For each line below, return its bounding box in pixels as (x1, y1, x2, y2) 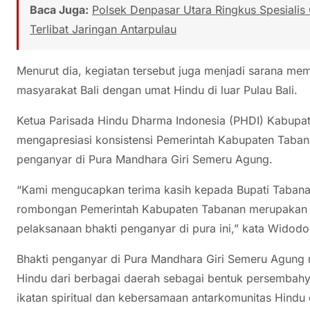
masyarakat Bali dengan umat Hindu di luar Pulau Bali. (17, 82, 298, 97)
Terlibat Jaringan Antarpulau (30, 21, 176, 36)
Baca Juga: (30, 2, 89, 17)
